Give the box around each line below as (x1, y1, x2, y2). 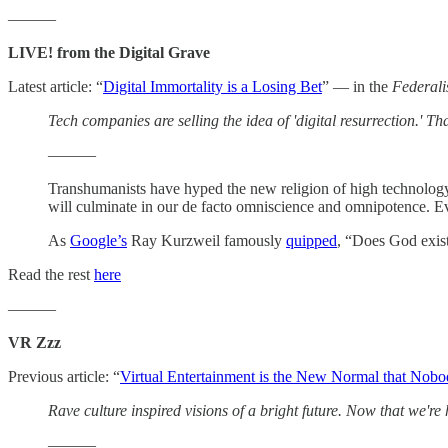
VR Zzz (8, 333, 61, 351)
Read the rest (8, 265, 94, 283)
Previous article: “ (8, 367, 120, 385)
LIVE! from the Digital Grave (8, 43, 210, 61)
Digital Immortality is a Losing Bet (103, 77, 322, 95)
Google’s (70, 231, 127, 249)
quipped (286, 231, 337, 249)
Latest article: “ (8, 77, 103, 95)
